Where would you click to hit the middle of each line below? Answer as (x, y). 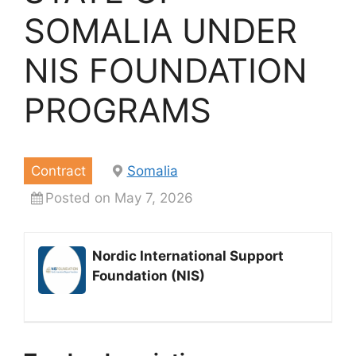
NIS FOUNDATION (166, 70)
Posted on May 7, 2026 (119, 197)
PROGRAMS (118, 110)
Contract (58, 170)
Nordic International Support (188, 255)
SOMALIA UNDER (161, 31)
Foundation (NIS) (149, 275)
